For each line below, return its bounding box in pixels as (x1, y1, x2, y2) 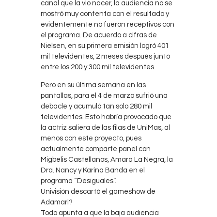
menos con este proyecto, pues (41, 135, 141, 142)
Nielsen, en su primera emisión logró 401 (41, 42, 169, 50)
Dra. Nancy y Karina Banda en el (41, 167, 145, 174)
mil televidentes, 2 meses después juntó (41, 53, 170, 61)
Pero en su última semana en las (41, 81, 146, 89)
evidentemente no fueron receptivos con (41, 21, 174, 29)
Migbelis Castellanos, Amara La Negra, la (41, 156, 173, 164)
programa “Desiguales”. (41, 177, 116, 185)
